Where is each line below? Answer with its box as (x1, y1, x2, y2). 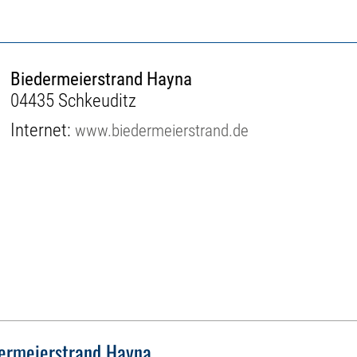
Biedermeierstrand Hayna (10, 68, 193, 90)
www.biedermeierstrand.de (75, 120, 249, 140)
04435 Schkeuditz (10, 89, 137, 112)
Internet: (10, 119, 76, 141)
